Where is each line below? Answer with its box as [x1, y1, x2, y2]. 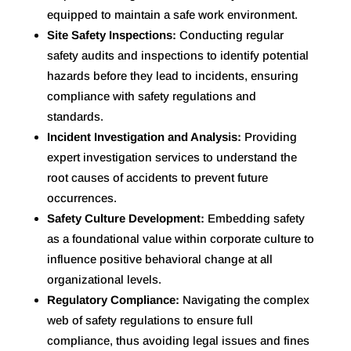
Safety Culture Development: [46, 211, 208, 225]
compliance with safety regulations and [46, 89, 256, 103]
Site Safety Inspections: [46, 27, 179, 42]
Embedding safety [207, 211, 305, 225]
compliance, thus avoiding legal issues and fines [46, 333, 309, 347]
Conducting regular [179, 27, 284, 42]
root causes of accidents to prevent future [46, 170, 268, 184]
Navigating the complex [182, 292, 309, 306]
